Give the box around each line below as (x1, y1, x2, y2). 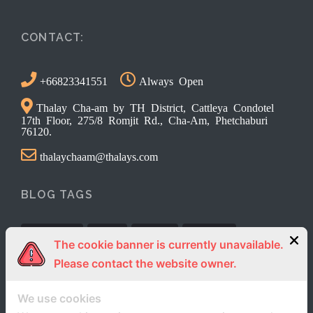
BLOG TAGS (21, 188, 93, 201)
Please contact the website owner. (54, 256, 237, 270)
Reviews (188, 228, 231, 245)
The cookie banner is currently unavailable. (54, 238, 284, 252)
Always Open (139, 74, 203, 86)
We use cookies (17, 291, 101, 305)
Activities (27, 228, 78, 245)
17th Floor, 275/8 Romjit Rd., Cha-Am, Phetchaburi (21, 114, 268, 125)
